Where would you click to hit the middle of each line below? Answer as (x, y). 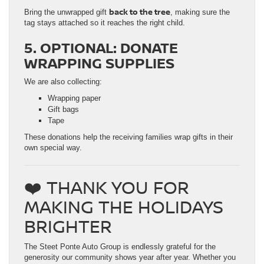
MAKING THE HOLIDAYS (124, 207)
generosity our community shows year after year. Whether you (130, 258)
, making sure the (200, 12)
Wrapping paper (74, 98)
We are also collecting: (63, 82)
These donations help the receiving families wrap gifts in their (128, 137)
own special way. (53, 148)
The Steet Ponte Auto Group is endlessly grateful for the (120, 247)
